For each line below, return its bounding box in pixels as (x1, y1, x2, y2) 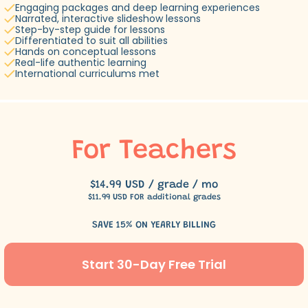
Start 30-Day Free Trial (82, 256, 226, 274)
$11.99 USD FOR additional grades (87, 193, 221, 202)
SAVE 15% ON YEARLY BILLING (92, 221, 216, 231)
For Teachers (71, 138, 236, 166)
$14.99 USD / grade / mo (90, 179, 218, 191)
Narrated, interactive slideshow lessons (15, 12, 201, 26)
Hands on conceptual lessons (15, 45, 156, 59)
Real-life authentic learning (15, 56, 146, 70)
